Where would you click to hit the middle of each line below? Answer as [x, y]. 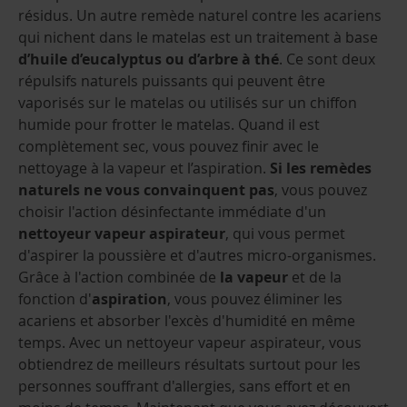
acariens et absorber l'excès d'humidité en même [187, 321]
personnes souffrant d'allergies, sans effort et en [184, 387]
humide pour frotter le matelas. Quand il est [169, 125]
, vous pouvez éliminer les [255, 299]
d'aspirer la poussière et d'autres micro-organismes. [197, 256]
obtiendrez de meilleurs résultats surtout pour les [189, 365]
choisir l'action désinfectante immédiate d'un [172, 212]
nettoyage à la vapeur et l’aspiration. [144, 169]
